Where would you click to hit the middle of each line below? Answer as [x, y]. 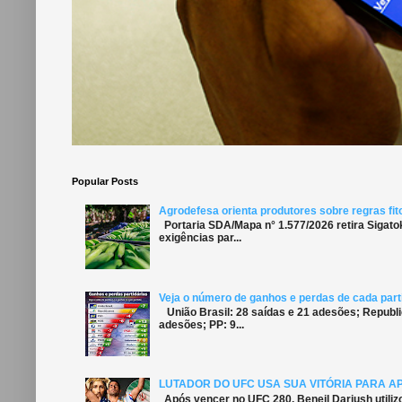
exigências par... [200, 238]
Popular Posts [105, 182]
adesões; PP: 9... [201, 325]
